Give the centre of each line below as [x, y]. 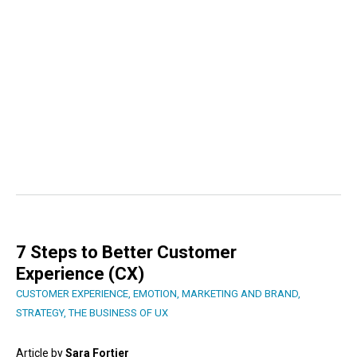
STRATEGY [40, 313]
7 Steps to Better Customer [126, 253]
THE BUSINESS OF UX [118, 313]
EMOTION [155, 294]
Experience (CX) [80, 274]
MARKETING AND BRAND [240, 294]
